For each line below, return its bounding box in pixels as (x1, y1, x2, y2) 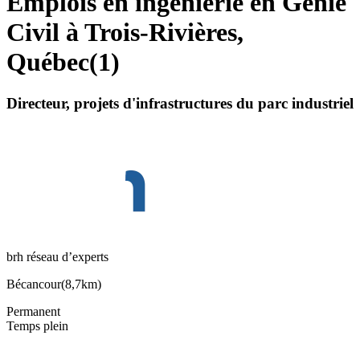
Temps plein (6, 319, 68, 333)
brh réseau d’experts (6, 250, 108, 264)
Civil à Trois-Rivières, (6, 18, 243, 47)
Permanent (6, 305, 60, 319)
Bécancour (6, 277, 61, 292)
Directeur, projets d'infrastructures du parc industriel (6, 94, 354, 112)
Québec (6, 47, 89, 77)
